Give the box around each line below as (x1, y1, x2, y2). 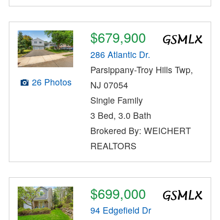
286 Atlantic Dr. (90, 48, 151, 60)
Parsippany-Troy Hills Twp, (90, 63, 193, 76)
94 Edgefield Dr (90, 204, 152, 217)
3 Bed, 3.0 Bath (90, 109, 152, 121)
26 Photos (31, 76, 72, 88)
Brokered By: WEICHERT (90, 124, 192, 137)
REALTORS (90, 139, 137, 152)
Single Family (90, 93, 143, 106)
